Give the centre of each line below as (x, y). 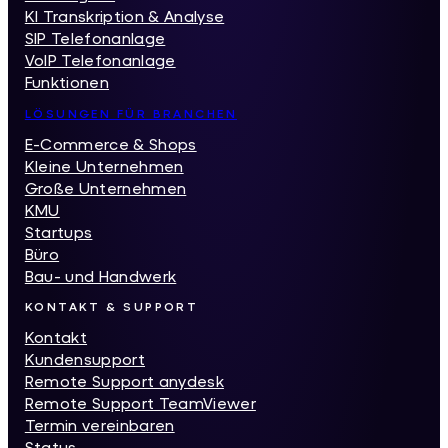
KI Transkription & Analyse (124, 16)
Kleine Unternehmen (104, 165)
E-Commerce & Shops (110, 143)
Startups (58, 231)
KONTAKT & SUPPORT (111, 307)
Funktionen (67, 82)
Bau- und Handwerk (100, 275)
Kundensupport (85, 359)
